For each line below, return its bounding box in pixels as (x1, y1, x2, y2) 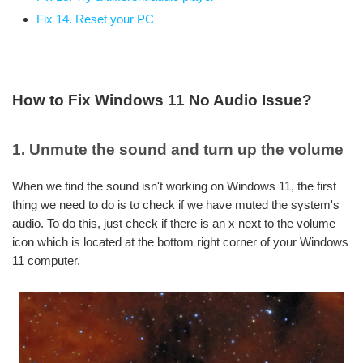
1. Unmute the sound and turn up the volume (12, 141, 344, 158)
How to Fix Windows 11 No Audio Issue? (12, 92, 312, 109)
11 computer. (12, 254, 80, 267)
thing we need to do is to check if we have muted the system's (12, 198, 340, 211)
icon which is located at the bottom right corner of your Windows (12, 235, 348, 249)
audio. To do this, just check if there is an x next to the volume (12, 216, 335, 230)
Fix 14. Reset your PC (36, 12, 154, 26)
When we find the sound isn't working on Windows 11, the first (12, 179, 336, 193)
